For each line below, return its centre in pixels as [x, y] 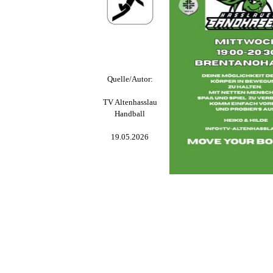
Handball [130, 113]
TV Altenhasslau [130, 102]
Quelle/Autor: [130, 79]
